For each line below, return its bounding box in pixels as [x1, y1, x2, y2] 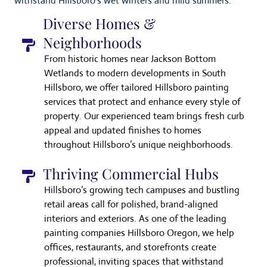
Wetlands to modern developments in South [44, 67, 226, 80]
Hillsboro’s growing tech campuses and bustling [44, 184, 240, 197]
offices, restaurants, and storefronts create [44, 241, 216, 254]
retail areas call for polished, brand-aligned [44, 198, 218, 211]
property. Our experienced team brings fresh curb [44, 110, 244, 123]
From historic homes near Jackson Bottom [44, 52, 216, 66]
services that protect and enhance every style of [44, 95, 240, 108]
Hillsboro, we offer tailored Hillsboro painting [44, 81, 229, 94]
